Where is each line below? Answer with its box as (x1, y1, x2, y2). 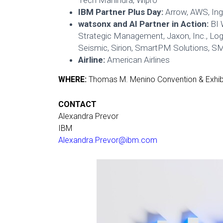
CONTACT (58, 99, 97, 109)
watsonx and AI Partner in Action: (78, 19, 209, 29)
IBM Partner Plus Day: (78, 7, 163, 17)
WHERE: (58, 75, 87, 85)
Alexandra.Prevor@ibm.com (58, 135, 157, 145)
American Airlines (107, 55, 170, 65)
